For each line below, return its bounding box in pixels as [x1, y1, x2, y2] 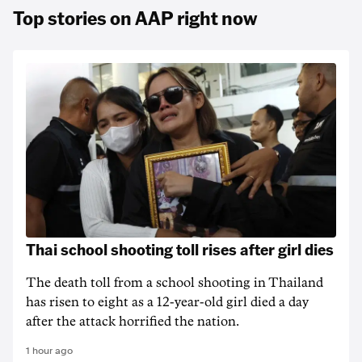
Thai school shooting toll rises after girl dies [26, 238, 334, 259]
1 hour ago [26, 345, 73, 356]
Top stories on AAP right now [13, 5, 257, 30]
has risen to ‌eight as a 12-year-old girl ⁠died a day [26, 296, 309, 309]
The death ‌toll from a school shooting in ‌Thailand [26, 276, 323, 289]
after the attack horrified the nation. [26, 315, 239, 328]
